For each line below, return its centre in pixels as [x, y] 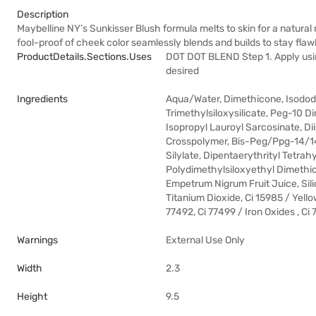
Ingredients [42, 99]
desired [182, 71]
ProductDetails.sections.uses [84, 57]
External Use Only [205, 240]
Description [43, 14]
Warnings [37, 240]
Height [32, 297]
